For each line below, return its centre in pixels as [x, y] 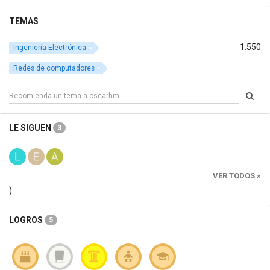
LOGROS [27, 220]
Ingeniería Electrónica [50, 47]
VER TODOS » [237, 176]
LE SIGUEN [31, 128]
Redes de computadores [54, 68]
